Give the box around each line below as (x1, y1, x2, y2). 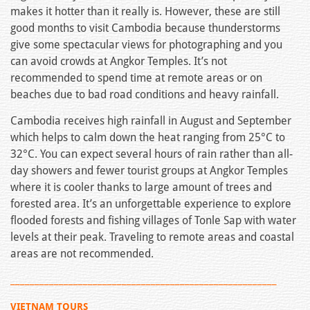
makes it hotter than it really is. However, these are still (10, 5, 280, 19)
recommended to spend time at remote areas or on (10, 71, 262, 85)
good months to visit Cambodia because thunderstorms (10, 21, 280, 35)
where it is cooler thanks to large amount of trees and (10, 181, 272, 194)
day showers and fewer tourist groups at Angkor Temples (10, 164, 288, 178)
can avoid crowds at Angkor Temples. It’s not (10, 55, 227, 69)
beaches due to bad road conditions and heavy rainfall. (10, 88, 279, 102)
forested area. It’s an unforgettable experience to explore (10, 197, 291, 211)
